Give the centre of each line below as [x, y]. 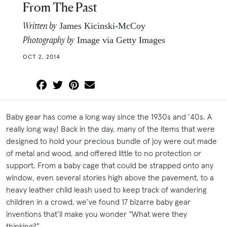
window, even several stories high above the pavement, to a [110, 177]
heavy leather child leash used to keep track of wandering [106, 189]
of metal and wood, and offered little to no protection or [104, 153]
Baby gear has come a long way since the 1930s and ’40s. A [109, 116]
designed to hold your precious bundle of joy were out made [111, 141]
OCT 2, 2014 [42, 56]
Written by [40, 25]
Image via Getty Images [120, 40]
